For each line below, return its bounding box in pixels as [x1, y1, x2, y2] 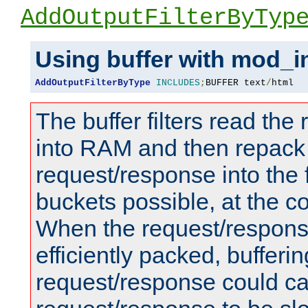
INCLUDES [156, 78, 200, 89]
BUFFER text [206, 78, 266, 89]
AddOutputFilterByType [35, 78, 151, 89]
